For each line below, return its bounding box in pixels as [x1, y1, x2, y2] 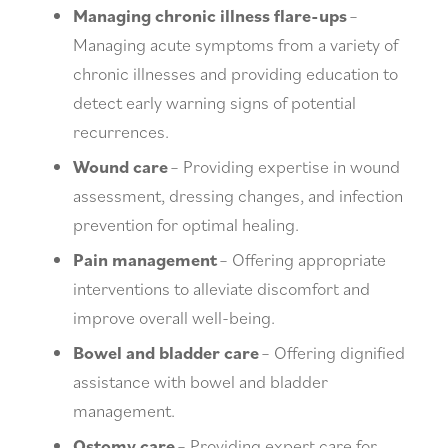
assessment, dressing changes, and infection [73, 184, 403, 208]
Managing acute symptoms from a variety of [73, 33, 398, 57]
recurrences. [73, 120, 169, 144]
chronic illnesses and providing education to [73, 62, 398, 86]
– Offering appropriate [217, 248, 386, 272]
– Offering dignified [259, 341, 405, 365]
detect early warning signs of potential [73, 91, 356, 115]
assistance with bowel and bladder [73, 370, 328, 394]
